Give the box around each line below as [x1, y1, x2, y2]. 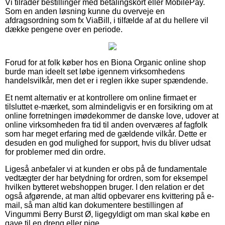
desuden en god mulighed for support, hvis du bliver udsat [5, 138, 210, 147]
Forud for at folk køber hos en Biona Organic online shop [5, 58, 206, 67]
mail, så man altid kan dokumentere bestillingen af [5, 200, 183, 209]
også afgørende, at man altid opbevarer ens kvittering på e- [5, 191, 214, 200]
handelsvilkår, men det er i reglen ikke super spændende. [5, 76, 208, 85]
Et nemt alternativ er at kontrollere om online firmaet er [5, 93, 196, 102]
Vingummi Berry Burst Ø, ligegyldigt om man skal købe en [5, 209, 210, 218]
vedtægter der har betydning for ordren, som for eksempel [5, 173, 208, 182]
